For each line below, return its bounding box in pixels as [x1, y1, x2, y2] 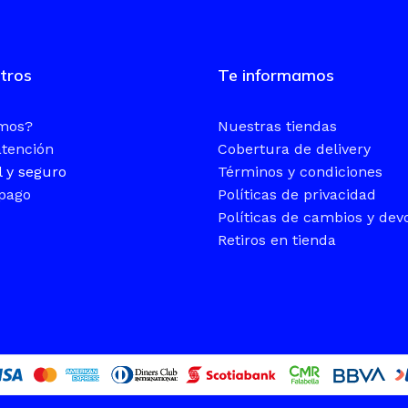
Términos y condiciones [218, 162, 382, 180]
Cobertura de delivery [218, 139, 371, 158]
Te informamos [218, 64, 334, 86]
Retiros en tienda [218, 230, 336, 249]
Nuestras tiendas [218, 117, 337, 135]
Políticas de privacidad [218, 185, 376, 203]
